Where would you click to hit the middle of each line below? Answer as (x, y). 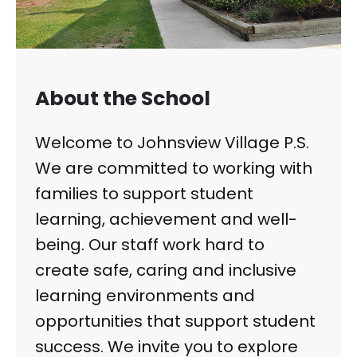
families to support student (144, 194)
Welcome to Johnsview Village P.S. (172, 143)
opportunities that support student (175, 322)
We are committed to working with (174, 169)
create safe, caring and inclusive (166, 271)
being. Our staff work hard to (150, 245)
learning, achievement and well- (166, 220)
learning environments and (145, 296)
